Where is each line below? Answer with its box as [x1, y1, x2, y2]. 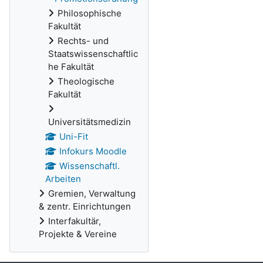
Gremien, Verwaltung [48, 188, 136, 199]
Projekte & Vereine [39, 228, 117, 240]
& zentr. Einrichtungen [39, 201, 131, 212]
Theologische [58, 76, 114, 87]
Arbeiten [45, 173, 81, 184]
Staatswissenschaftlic [48, 48, 138, 59]
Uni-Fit [59, 131, 88, 142]
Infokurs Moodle [59, 146, 127, 157]
